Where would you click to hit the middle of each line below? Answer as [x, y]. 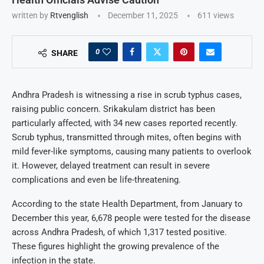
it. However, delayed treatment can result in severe [111, 165]
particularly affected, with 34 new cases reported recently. [125, 123]
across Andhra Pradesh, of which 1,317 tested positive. [119, 232]
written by [31, 15]
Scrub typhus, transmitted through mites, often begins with [126, 137]
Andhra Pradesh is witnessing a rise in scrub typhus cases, [127, 95]
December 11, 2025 [143, 15]
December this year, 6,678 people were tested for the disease [131, 218]
